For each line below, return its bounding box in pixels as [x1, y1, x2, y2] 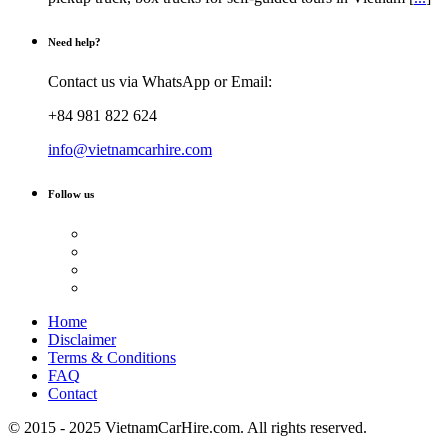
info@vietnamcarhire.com [48, 141, 212, 159]
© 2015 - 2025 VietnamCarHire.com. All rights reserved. [8, 418, 367, 436]
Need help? [48, 36, 101, 49]
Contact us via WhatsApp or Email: [48, 73, 272, 91]
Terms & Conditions [48, 348, 176, 366]
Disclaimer [48, 330, 116, 348]
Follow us [48, 188, 94, 200]
